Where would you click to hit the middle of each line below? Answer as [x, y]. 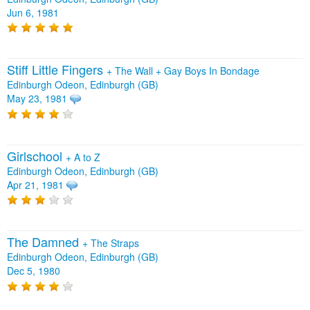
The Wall [135, 70]
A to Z [87, 157]
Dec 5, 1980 [34, 271]
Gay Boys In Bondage [212, 70]
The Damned [45, 242]
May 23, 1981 [37, 98]
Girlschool [36, 155]
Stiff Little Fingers [57, 69]
